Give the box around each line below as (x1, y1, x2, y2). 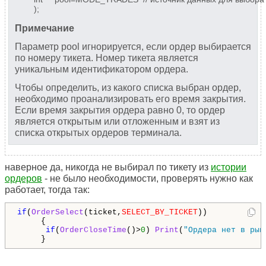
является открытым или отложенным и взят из (15, 116, 220, 127)
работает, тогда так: (5, 185, 90, 195)
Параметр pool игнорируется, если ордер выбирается (15, 42, 251, 52)
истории (211, 162, 246, 173)
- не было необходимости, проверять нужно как (42, 173, 253, 184)
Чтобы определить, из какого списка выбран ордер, (15, 83, 241, 93)
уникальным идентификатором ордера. (15, 64, 188, 75)
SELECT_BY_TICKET (122, 208, 198, 217)
